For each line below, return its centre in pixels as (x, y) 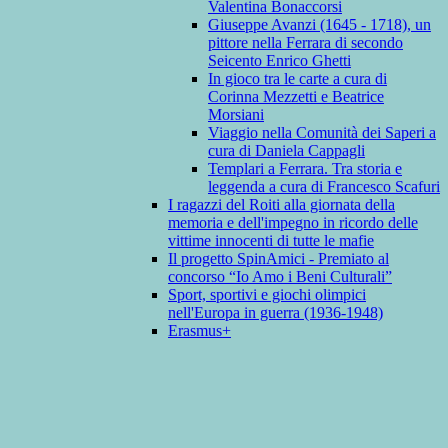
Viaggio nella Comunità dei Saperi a (322, 133)
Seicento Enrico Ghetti (279, 61)
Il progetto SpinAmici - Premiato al (278, 259)
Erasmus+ (199, 331)
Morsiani (236, 115)
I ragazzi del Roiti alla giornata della (281, 205)
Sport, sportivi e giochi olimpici (267, 295)
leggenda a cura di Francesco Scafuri (324, 187)
